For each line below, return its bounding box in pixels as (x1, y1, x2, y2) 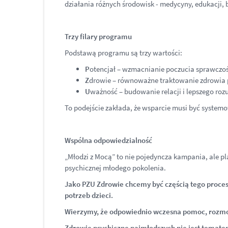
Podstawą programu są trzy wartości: (65, 48, 182, 58)
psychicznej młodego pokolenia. (65, 163, 166, 173)
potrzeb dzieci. (65, 190, 113, 200)
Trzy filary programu (65, 32, 132, 41)
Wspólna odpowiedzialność (65, 135, 152, 145)
